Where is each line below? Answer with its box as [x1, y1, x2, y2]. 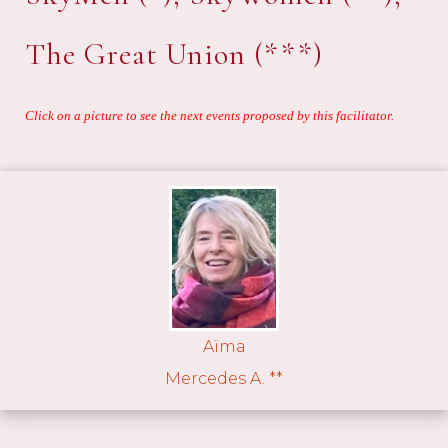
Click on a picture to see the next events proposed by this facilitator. [25, 108, 394, 124]
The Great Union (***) [25, 36, 323, 74]
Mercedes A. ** [165, 369, 283, 388]
